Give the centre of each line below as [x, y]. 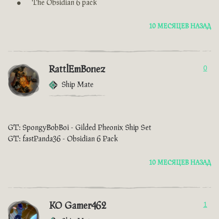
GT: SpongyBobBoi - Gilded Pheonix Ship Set [79, 128]
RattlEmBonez [77, 70]
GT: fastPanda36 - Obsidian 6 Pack [63, 139]
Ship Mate [77, 85]
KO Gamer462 [77, 206]
